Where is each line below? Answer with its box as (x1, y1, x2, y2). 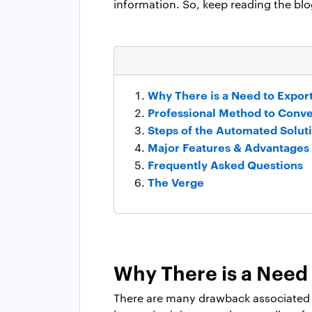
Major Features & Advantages (148, 139, 309, 155)
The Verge (148, 173, 204, 189)
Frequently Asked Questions (148, 156, 303, 172)
